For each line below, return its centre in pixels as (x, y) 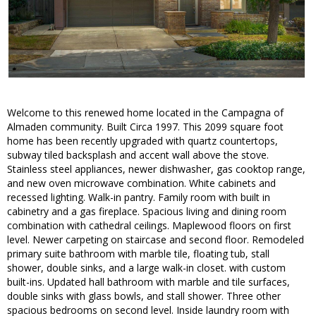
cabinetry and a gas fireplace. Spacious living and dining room (147, 212)
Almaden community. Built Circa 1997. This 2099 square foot (145, 127)
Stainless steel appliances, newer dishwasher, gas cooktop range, (156, 169)
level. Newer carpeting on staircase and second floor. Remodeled (156, 240)
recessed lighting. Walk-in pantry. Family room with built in (139, 197)
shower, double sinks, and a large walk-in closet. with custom (146, 268)
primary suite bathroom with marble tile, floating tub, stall (138, 254)
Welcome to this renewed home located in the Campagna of (145, 113)
